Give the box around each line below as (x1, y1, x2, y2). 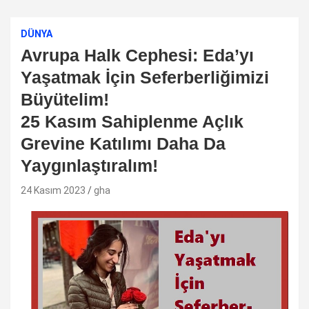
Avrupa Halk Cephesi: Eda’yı (21, 45, 254, 65)
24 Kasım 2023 (21, 184, 86, 196)
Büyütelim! (21, 89, 109, 109)
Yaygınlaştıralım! (21, 155, 158, 175)
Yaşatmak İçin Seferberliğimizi (21, 67, 269, 87)
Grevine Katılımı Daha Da (21, 133, 226, 153)
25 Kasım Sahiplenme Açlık (21, 111, 243, 131)
